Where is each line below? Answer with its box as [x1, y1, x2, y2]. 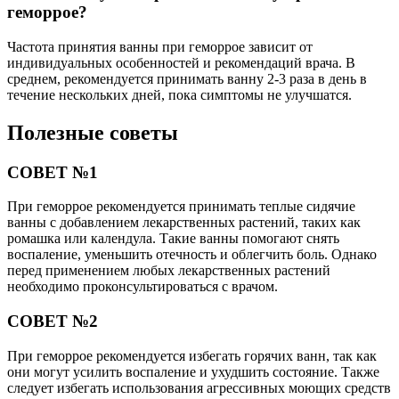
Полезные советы [7, 120, 178, 144]
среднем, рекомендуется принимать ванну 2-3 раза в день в [7, 70, 367, 86]
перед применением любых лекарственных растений [7, 263, 330, 279]
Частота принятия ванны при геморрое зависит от [7, 38, 313, 54]
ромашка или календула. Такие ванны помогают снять [7, 231, 339, 247]
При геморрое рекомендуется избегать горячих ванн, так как [7, 347, 377, 363]
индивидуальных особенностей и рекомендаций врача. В [7, 54, 355, 70]
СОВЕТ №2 [7, 311, 98, 330]
